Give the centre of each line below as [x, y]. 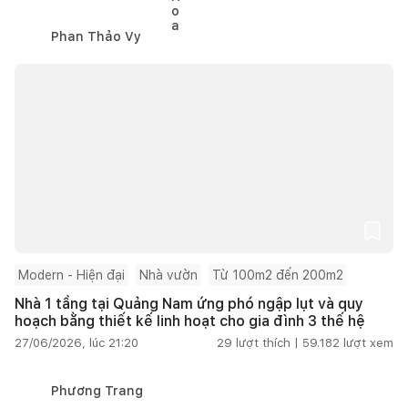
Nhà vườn [168, 275]
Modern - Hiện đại [71, 275]
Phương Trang [97, 390]
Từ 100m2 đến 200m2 [278, 275]
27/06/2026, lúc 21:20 [76, 342]
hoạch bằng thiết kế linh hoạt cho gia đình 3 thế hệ [190, 321]
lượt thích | [267, 342]
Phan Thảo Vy [96, 36]
